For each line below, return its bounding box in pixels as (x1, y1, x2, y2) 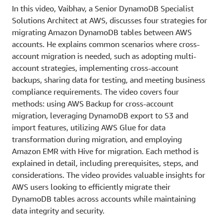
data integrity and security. (12, 205, 105, 216)
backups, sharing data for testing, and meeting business (12, 74, 205, 85)
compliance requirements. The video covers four (12, 86, 179, 97)
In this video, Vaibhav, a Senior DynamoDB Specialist (12, 3, 194, 13)
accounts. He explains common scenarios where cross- (12, 39, 200, 49)
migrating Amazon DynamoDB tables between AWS (12, 27, 192, 37)
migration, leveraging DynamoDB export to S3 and (12, 110, 188, 120)
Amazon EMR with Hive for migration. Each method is (12, 146, 199, 156)
